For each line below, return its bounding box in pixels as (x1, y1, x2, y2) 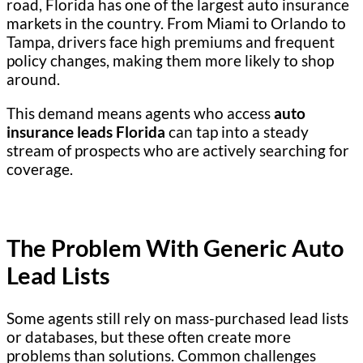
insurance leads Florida (6, 122, 165, 141)
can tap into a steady (165, 122, 309, 141)
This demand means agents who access (6, 103, 274, 122)
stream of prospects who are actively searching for (6, 140, 349, 160)
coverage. (6, 159, 73, 178)
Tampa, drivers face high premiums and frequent (6, 32, 335, 51)
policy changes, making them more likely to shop (6, 50, 334, 70)
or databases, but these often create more (6, 327, 291, 346)
